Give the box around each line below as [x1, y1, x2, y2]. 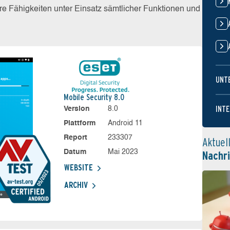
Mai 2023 [108, 148, 139, 156]
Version [63, 105, 90, 112]
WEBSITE [64, 163, 93, 172]
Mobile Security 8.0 [63, 92, 124, 102]
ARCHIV [64, 180, 88, 190]
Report [63, 134, 87, 141]
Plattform [63, 120, 95, 127]
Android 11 [108, 120, 143, 127]
